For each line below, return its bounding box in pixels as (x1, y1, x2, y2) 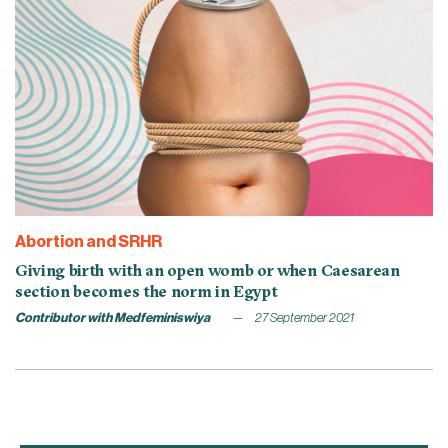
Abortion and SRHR (15, 233, 162, 250)
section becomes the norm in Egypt (15, 280, 278, 301)
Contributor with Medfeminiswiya (15, 310, 210, 324)
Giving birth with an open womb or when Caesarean (15, 259, 400, 280)
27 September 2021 (253, 310, 354, 324)
